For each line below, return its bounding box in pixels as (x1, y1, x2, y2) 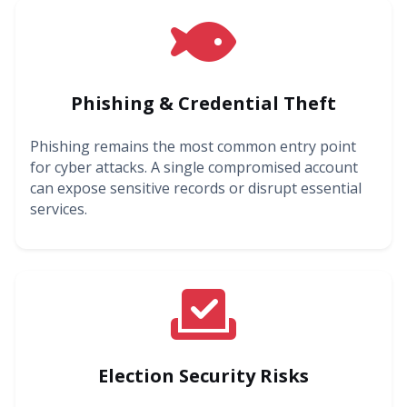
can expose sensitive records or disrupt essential (30, 177, 362, 198)
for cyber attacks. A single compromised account (30, 156, 358, 177)
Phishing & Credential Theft (71, 90, 336, 115)
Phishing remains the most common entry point (30, 135, 356, 156)
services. (30, 198, 87, 219)
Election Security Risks (98, 362, 309, 388)
